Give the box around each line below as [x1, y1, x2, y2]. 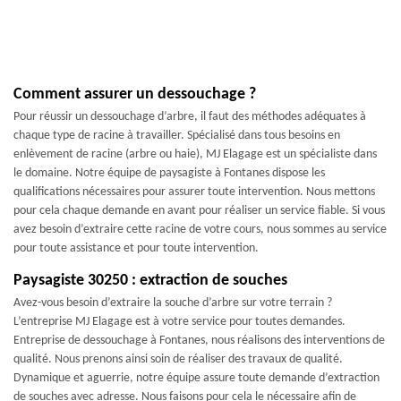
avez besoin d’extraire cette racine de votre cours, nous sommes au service [13, 223, 387, 236]
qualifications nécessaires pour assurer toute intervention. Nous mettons [13, 185, 375, 199]
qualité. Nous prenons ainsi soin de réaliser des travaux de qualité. [13, 353, 343, 366]
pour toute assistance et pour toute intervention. [13, 242, 259, 255]
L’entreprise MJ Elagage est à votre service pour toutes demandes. [13, 315, 346, 328]
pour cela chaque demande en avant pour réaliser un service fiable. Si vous [13, 204, 385, 218]
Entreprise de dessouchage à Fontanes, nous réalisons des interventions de [13, 334, 385, 347]
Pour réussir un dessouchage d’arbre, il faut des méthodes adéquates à [13, 110, 366, 124]
